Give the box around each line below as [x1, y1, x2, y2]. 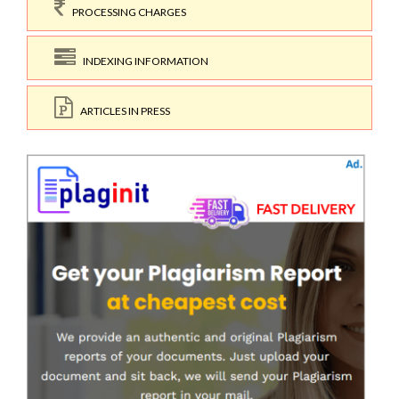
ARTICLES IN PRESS [73, 103, 170, 118]
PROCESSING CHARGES [65, 4, 186, 19]
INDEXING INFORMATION [76, 54, 208, 68]
